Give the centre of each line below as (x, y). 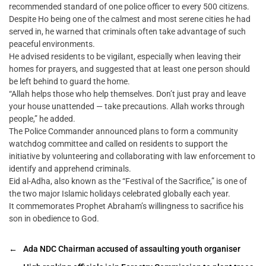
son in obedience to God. (54, 219)
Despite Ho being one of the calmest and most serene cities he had (130, 19)
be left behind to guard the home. (69, 82)
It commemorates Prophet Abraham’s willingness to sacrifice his (126, 206)
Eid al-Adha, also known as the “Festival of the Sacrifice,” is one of (128, 181)
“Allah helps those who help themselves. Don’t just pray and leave (127, 94)
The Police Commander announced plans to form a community (123, 132)
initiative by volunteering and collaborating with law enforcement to (132, 156)
